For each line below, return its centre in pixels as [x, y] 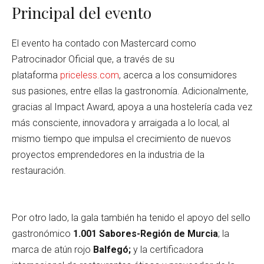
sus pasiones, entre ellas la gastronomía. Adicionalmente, [130, 91]
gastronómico [42, 233]
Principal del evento [82, 12]
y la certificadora [168, 249]
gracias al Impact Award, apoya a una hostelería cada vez [132, 107]
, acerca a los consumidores [178, 75]
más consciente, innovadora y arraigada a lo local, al [121, 123]
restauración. [39, 170]
